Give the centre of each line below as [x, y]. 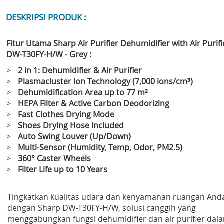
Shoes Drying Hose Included [71, 126]
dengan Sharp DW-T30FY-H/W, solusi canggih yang [102, 208]
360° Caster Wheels [54, 159]
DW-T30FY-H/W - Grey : [49, 55]
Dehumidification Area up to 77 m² [83, 93]
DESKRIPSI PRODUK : [46, 17]
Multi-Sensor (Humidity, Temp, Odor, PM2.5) [100, 148]
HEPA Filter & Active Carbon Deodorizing [94, 104]
